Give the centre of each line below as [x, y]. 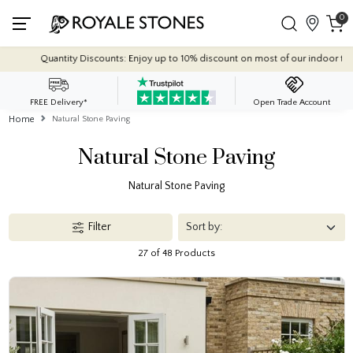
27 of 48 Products [176, 253]
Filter [99, 227]
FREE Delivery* [59, 102]
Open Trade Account [291, 102]
